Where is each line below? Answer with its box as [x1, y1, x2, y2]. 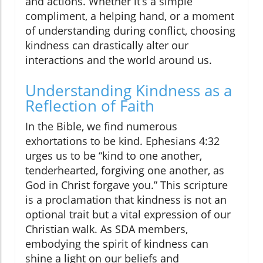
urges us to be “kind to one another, [25, 149, 202, 163]
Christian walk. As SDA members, [25, 222, 188, 237]
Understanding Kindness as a [25, 80, 232, 102]
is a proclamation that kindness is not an [25, 193, 227, 207]
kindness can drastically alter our [25, 38, 188, 53]
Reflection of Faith [25, 95, 154, 117]
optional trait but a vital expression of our [25, 207, 231, 222]
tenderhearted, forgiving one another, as [25, 163, 224, 178]
